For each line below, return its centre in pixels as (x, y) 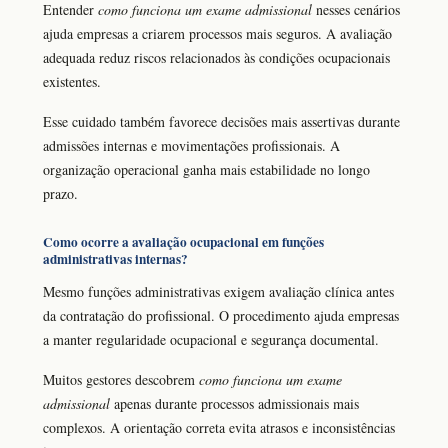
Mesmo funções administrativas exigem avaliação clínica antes (218, 291)
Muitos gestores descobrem (121, 380)
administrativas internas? (115, 259)
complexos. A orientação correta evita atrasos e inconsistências (219, 428)
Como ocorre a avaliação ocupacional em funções (183, 242)
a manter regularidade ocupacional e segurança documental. (211, 339)
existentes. (72, 81)
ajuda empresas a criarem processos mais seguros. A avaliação (217, 33)
